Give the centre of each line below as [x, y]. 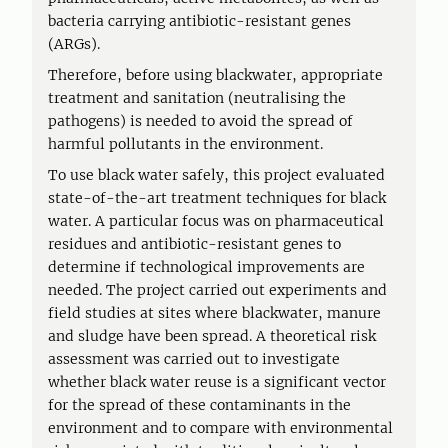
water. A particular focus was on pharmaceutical [216, 221]
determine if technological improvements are [206, 267]
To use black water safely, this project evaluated [216, 175]
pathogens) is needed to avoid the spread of [200, 121]
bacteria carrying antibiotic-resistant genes [199, 21]
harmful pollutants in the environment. [185, 144]
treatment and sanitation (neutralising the [197, 98]
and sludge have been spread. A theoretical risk [212, 336]
